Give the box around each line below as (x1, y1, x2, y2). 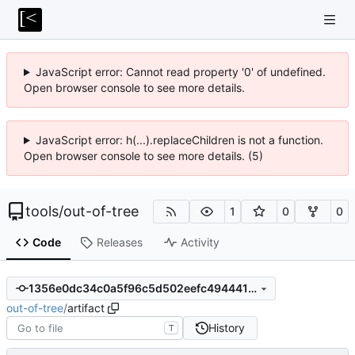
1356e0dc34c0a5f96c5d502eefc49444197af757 (247, 281, 257, 296)
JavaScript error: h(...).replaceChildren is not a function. (35, 133, 323, 147)
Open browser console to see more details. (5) (24, 149, 263, 162)
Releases (96, 235, 143, 250)
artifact (67, 300, 105, 315)
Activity (180, 235, 219, 250)
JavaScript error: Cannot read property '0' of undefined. (35, 65, 326, 78)
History (208, 320, 245, 334)
